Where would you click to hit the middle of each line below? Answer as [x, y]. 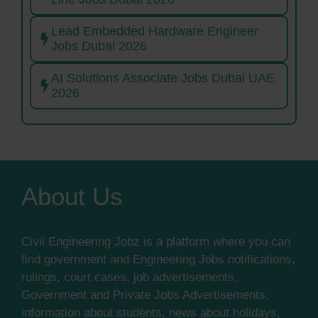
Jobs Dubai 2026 [99, 46]
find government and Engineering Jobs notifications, [158, 260]
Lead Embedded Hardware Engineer [155, 32]
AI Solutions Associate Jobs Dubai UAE [163, 78]
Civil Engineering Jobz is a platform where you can [156, 242]
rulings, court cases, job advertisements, [130, 278]
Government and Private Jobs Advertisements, [145, 295]
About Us [72, 197]
